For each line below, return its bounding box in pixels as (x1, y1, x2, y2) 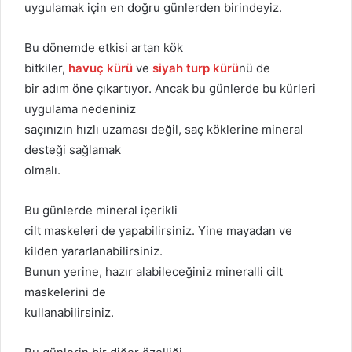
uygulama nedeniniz (24, 101, 136, 116)
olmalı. (24, 162, 60, 178)
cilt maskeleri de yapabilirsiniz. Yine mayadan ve (24, 222, 292, 238)
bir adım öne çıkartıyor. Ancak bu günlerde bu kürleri (24, 80, 316, 96)
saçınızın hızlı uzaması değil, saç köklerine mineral (24, 121, 303, 137)
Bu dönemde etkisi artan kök (24, 39, 183, 55)
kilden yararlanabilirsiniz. (24, 243, 163, 258)
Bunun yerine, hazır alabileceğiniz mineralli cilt (24, 263, 283, 279)
